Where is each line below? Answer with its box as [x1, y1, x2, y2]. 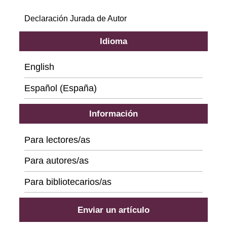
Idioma [100, 36, 127, 47]
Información [89, 108, 138, 119]
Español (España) [24, 83, 97, 94]
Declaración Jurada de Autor [24, 14, 127, 23]
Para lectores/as [24, 134, 91, 145]
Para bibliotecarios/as [24, 176, 112, 187]
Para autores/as [24, 156, 89, 166]
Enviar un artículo [78, 205, 149, 215]
